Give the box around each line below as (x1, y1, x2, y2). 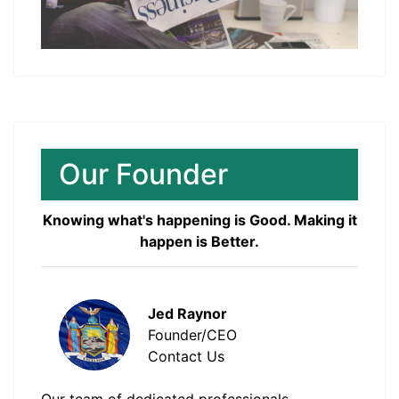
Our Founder (59, 157, 228, 192)
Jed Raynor (148, 305, 227, 323)
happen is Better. (140, 232, 259, 251)
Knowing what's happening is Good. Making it (42, 211, 357, 230)
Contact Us (148, 347, 224, 366)
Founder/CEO (148, 326, 237, 345)
